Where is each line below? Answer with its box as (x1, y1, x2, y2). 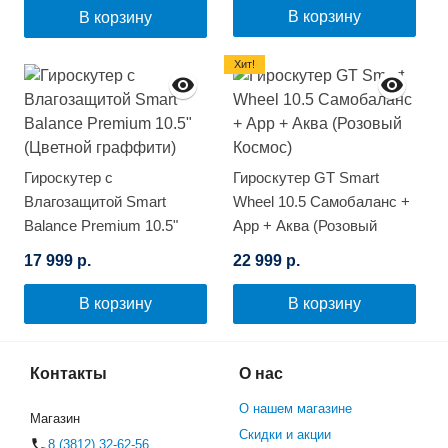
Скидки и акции (239, 427, 331, 443)
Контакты (30, 365, 107, 383)
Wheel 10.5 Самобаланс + (233, 193, 410, 211)
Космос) (233, 241, 289, 259)
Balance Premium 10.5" (24, 217, 178, 235)
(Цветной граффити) (24, 241, 164, 259)
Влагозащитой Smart (24, 193, 166, 211)
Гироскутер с (24, 169, 113, 187)
